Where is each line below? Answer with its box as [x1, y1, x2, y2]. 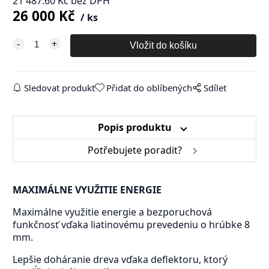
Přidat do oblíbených [106, 82, 193, 94]
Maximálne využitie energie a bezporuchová [12, 205, 212, 219]
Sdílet [204, 82, 227, 94]
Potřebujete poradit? [87, 144, 182, 157]
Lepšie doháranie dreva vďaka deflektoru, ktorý [12, 253, 228, 267]
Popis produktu [97, 121, 172, 134]
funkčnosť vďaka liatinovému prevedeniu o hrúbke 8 [12, 218, 250, 232]
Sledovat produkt [23, 82, 95, 94]
